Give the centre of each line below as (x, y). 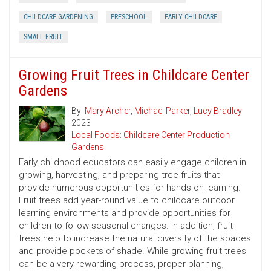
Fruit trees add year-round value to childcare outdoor (127, 201)
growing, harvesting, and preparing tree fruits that (119, 175)
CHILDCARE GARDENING (58, 17)
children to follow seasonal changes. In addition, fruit (126, 226)
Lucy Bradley (218, 111)
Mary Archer (108, 111)
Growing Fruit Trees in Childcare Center (134, 75)
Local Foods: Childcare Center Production (151, 135)
